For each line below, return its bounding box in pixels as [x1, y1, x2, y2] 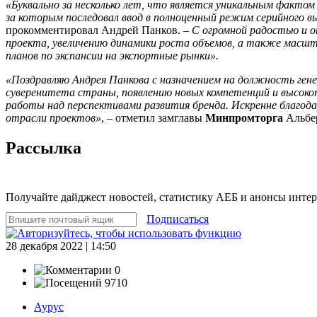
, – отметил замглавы [101, 111, 205, 124]
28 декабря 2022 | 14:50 [6, 239, 116, 252]
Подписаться [146, 212, 209, 225]
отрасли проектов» [6, 111, 101, 124]
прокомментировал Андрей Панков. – [6, 23, 192, 36]
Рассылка [6, 138, 81, 157]
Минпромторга [205, 111, 286, 124]
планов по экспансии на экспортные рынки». [6, 49, 219, 62]
